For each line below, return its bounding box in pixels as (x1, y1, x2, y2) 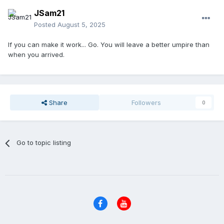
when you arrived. (8, 50, 64, 59)
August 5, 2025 (57, 20, 105, 29)
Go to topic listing (16, 138, 71, 147)
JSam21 (34, 8, 64, 18)
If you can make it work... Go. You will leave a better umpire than (8, 40, 209, 49)
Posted (34, 20, 57, 29)
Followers (131, 98, 161, 107)
